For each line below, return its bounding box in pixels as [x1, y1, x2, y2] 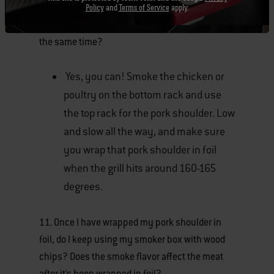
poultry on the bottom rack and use [64, 88, 221, 102]
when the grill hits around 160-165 [64, 161, 216, 175]
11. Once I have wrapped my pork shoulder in [39, 216, 221, 229]
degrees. [64, 180, 105, 193]
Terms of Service [118, 2, 169, 12]
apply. [169, 2, 189, 12]
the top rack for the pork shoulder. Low [64, 106, 235, 120]
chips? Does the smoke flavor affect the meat [39, 250, 223, 263]
